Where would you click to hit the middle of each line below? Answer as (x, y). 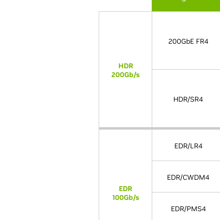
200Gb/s (125, 75)
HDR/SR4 (188, 99)
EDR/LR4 (188, 146)
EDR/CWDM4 (188, 177)
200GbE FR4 (188, 41)
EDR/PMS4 (188, 209)
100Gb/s (125, 197)
